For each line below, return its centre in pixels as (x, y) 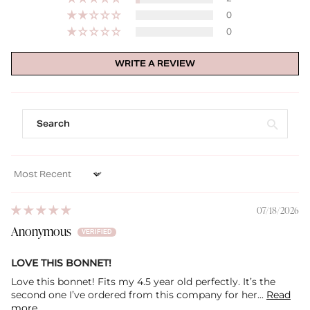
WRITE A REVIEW (155, 64)
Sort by (28, 179)
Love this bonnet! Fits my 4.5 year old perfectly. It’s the (143, 281)
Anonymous (41, 231)
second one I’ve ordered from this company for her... (139, 294)
